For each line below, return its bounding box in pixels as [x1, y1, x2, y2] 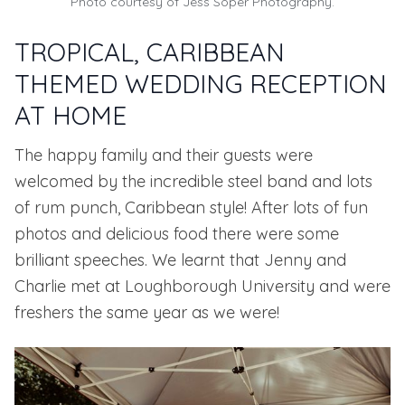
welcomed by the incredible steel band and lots [14, 171, 372, 193]
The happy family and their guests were [14, 145, 313, 166]
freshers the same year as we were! [14, 302, 279, 324]
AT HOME [14, 99, 127, 132]
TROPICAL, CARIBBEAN [14, 36, 285, 69]
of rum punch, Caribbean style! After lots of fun [14, 197, 368, 219]
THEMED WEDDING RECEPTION [14, 68, 387, 100]
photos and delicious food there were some [14, 223, 339, 245]
